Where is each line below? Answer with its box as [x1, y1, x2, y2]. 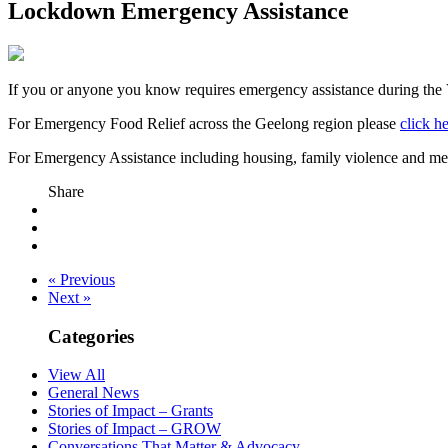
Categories [48, 325, 134, 347]
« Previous [48, 270, 115, 288]
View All [48, 366, 105, 384]
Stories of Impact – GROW [48, 420, 221, 438]
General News [48, 384, 139, 402]
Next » [48, 288, 91, 306]
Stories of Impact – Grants [48, 402, 213, 420]
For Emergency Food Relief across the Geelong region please [8, 114, 400, 132]
